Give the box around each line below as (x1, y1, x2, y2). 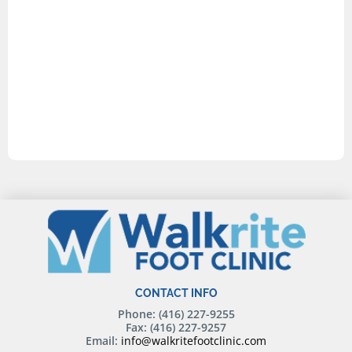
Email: (86, 333, 121, 349)
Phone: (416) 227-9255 (117, 306, 235, 322)
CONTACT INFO (134, 287, 218, 300)
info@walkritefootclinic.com (121, 333, 266, 349)
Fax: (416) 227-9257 (126, 320, 226, 335)
